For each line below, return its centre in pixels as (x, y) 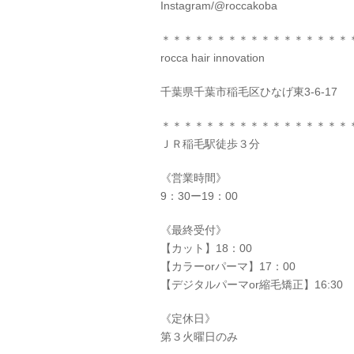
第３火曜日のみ (199, 337)
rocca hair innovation (213, 58)
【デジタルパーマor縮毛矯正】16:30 (252, 284)
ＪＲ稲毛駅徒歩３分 (210, 144)
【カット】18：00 (206, 248)
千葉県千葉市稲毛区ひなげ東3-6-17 (249, 92)
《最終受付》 (194, 230)
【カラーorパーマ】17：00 (228, 266)
